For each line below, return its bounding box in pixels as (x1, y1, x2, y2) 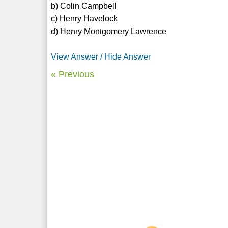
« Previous (51, 69, 95, 79)
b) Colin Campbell (51, 1, 117, 10)
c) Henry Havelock (51, 14, 118, 23)
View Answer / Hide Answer (51, 52, 151, 61)
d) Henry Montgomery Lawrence (51, 26, 167, 36)
